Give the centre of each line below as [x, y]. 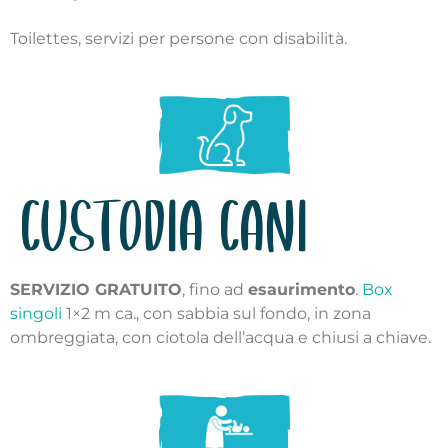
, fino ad [215, 290]
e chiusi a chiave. [366, 338]
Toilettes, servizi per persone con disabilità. [178, 39]
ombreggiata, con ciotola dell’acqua [154, 338]
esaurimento [301, 290]
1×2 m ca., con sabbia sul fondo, [188, 314]
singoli [36, 314]
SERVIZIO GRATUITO [96, 290]
